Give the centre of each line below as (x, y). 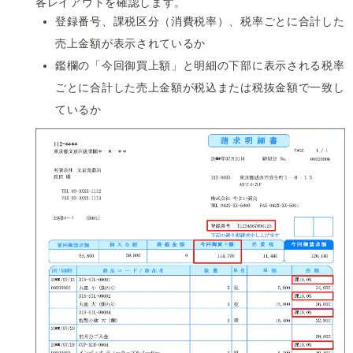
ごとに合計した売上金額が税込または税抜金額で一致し (200, 88)
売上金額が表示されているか (131, 44)
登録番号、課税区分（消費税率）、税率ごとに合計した (200, 22)
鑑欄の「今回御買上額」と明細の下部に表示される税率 (200, 66)
